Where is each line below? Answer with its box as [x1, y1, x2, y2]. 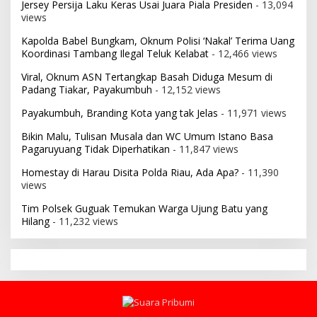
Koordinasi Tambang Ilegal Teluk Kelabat [21, 46, 209, 60]
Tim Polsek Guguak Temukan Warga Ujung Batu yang [21, 201, 267, 215]
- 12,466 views [209, 46, 277, 60]
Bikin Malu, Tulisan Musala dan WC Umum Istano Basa [21, 129, 273, 143]
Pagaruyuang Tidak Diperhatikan [21, 142, 170, 156]
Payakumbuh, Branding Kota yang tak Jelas [21, 105, 218, 120]
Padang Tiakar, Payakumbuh [21, 82, 152, 96]
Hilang [21, 214, 50, 228]
